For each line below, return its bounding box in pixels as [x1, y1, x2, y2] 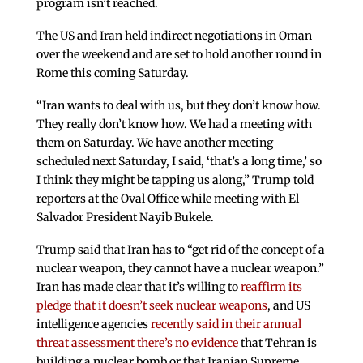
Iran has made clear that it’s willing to [36, 279, 238, 294]
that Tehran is [237, 335, 317, 350]
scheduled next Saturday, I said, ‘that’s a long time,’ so [36, 153, 322, 169]
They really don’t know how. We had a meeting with [36, 116, 312, 131]
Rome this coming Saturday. [36, 66, 189, 81]
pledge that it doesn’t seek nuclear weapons [36, 297, 267, 313]
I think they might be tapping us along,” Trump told [36, 172, 314, 187]
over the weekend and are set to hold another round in [36, 47, 322, 62]
